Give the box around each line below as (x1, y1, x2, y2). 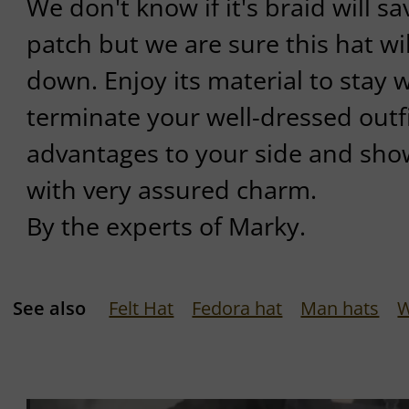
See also (13, 295, 87, 320)
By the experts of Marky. (26, 209, 306, 244)
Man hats (300, 295, 380, 320)
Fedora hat (192, 295, 283, 320)
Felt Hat (109, 295, 174, 320)
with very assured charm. (26, 173, 317, 207)
